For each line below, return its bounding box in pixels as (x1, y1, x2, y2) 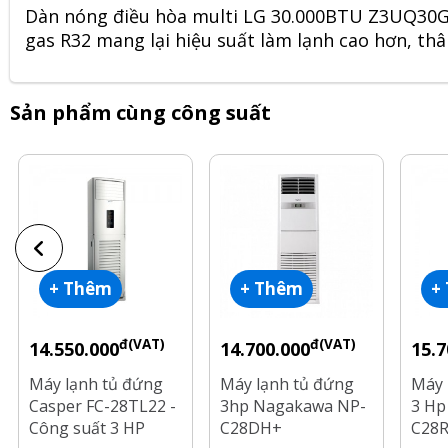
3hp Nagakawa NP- (220, 395, 366, 417)
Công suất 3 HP (29, 417, 145, 439)
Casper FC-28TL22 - (29, 395, 176, 417)
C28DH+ (220, 417, 282, 439)
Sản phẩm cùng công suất (10, 99, 271, 126)
